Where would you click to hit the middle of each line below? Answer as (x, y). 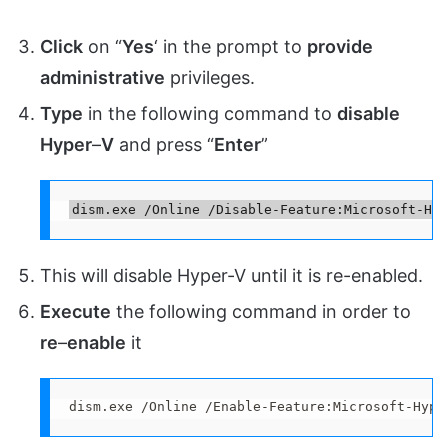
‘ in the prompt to (230, 47)
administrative (102, 78)
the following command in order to (261, 311)
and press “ (164, 145)
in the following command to (210, 114)
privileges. (210, 78)
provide (340, 47)
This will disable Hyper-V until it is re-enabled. (231, 275)
